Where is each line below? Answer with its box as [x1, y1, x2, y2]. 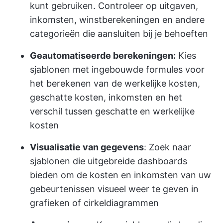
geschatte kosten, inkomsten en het [30, 92, 182, 103]
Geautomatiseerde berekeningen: [30, 50, 176, 61]
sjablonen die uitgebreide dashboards [30, 156, 187, 166]
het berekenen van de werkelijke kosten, [30, 78, 200, 89]
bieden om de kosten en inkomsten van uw [30, 170, 211, 180]
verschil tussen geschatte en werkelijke [30, 106, 195, 116]
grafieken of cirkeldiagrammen [30, 198, 159, 208]
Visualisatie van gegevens [30, 142, 144, 152]
